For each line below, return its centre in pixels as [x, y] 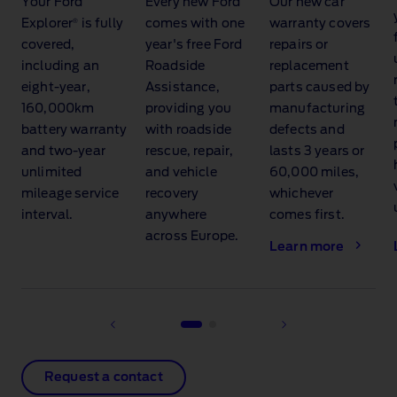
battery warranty [74, 131]
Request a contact [104, 378]
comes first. [307, 216]
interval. [47, 216]
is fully [101, 24]
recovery [172, 195]
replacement [309, 67]
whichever [302, 195]
